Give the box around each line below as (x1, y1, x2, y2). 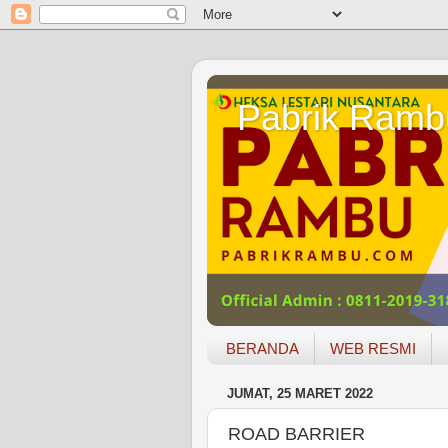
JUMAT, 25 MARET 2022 (227, 386, 373, 402)
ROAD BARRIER (228, 423, 365, 444)
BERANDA (225, 340, 299, 358)
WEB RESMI (329, 340, 416, 358)
